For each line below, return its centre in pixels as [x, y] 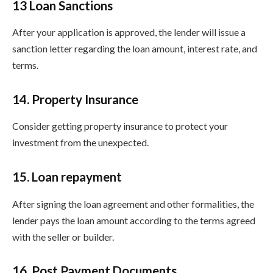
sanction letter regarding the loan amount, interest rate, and [135, 49]
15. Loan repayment [67, 177]
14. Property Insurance [75, 99]
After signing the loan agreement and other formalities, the [133, 204]
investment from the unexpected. [80, 143]
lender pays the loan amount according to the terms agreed [134, 220]
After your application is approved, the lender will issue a [129, 32]
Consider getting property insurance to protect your [120, 126]
